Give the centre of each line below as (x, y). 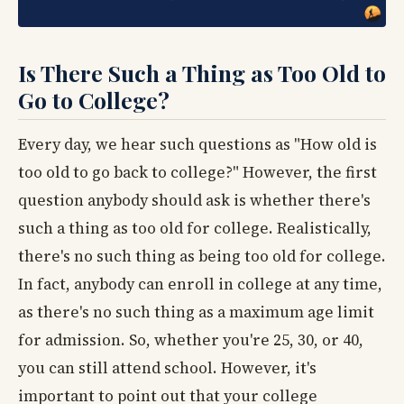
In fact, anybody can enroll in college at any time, (200, 284)
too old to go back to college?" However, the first (197, 172)
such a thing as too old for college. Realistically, (195, 228)
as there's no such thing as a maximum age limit (196, 312)
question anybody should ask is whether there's (194, 200)
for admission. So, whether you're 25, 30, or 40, (191, 340)
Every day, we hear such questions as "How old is (197, 144)
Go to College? (94, 99)
